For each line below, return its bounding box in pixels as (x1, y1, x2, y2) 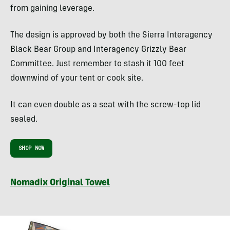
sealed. (10, 116, 37, 124)
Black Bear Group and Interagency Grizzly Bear (10, 46, 186, 54)
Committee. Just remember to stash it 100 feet (10, 60, 184, 69)
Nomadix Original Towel (10, 179, 110, 188)
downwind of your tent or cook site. (10, 74, 143, 83)
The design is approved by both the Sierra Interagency (10, 31, 213, 40)
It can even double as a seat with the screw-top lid (10, 101, 201, 110)
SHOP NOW (18, 145, 45, 152)
